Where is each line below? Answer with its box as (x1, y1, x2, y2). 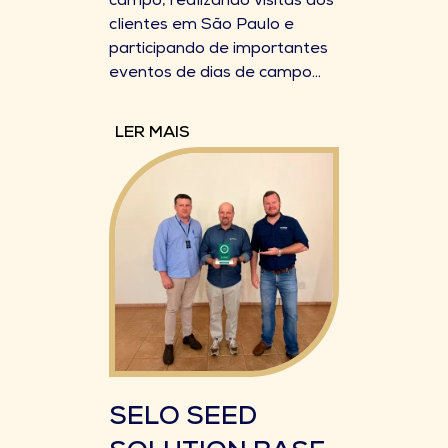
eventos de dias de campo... (109, 66, 321, 82)
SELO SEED (109, 406, 257, 432)
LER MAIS (115, 126, 190, 142)
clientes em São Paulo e (109, 18, 294, 34)
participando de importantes (109, 42, 328, 58)
